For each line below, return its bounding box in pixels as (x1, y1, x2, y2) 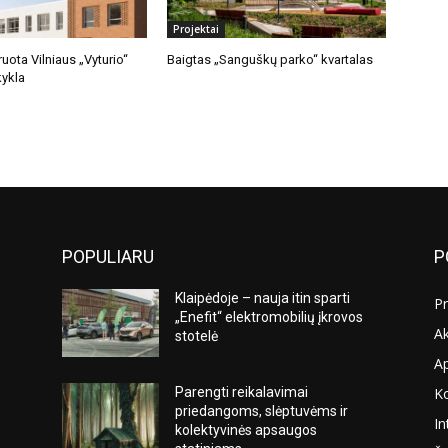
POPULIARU (62, 245, 154, 267)
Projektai (173, 21, 220, 36)
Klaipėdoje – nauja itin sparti (175, 289, 351, 306)
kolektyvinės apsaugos (175, 421, 318, 438)
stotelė (175, 327, 219, 344)
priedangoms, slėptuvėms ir (175, 402, 349, 419)
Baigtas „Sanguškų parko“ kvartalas (167, 51, 374, 67)
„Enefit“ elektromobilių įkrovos (175, 308, 364, 325)
